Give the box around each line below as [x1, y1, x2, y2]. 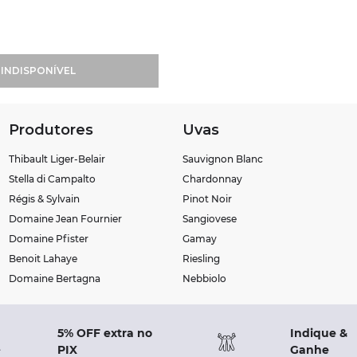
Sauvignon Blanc [182, 153, 264, 165]
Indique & [290, 326, 348, 340]
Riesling [182, 253, 221, 265]
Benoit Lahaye [8, 253, 77, 265]
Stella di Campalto [8, 173, 96, 185]
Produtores [8, 121, 93, 139]
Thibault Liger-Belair [8, 153, 105, 165]
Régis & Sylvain [8, 193, 80, 205]
